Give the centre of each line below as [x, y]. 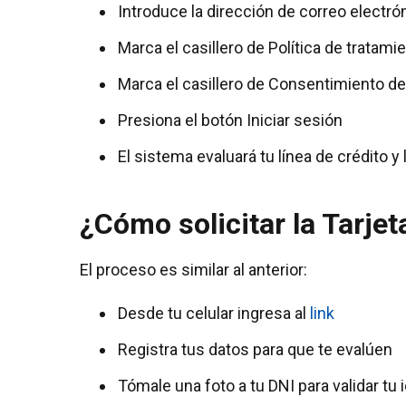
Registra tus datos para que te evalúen [255, 349]
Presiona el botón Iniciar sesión [230, 120]
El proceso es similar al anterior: [193, 269]
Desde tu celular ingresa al [214, 313]
